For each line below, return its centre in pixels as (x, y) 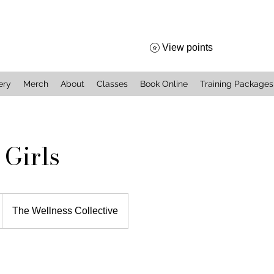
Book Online (164, 83)
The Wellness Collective (65, 210)
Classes (112, 83)
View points (187, 47)
